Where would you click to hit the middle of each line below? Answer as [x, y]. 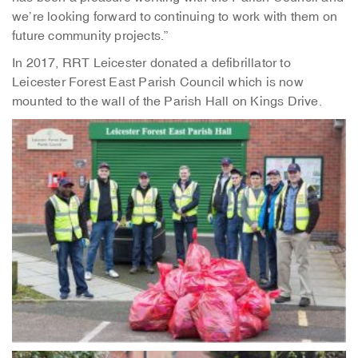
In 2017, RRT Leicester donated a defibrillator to [151, 63]
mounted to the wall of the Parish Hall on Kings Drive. [167, 101]
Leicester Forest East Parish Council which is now [158, 82]
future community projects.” [90, 36]
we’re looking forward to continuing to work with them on [175, 16]
